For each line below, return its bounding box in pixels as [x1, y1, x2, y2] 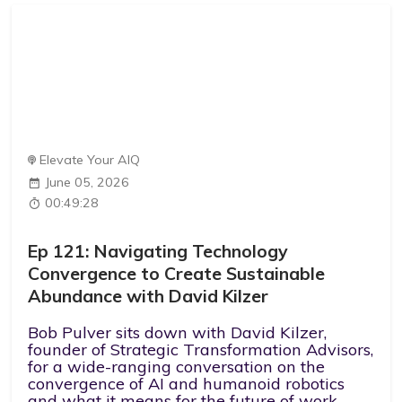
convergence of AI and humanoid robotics [28, 373, 345, 395]
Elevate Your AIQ [39, 152, 141, 169]
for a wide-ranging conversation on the [28, 356, 326, 378]
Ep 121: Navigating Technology [28, 239, 289, 262]
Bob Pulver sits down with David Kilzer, [28, 322, 328, 344]
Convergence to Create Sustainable [28, 261, 326, 284]
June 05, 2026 [45, 173, 130, 190]
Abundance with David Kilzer [28, 284, 269, 307]
